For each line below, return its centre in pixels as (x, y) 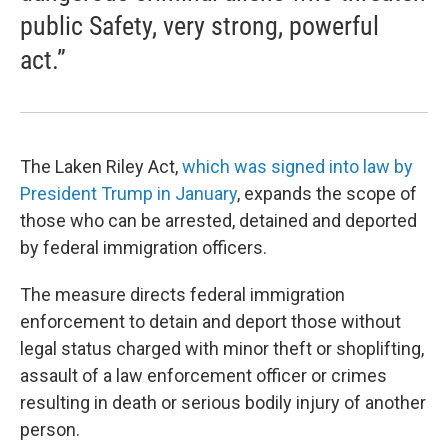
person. (50, 429)
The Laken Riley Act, (101, 166)
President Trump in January (128, 193)
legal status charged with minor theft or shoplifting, (222, 348)
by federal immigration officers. (143, 247)
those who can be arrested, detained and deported (218, 220)
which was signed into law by (297, 166)
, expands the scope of (327, 193)
